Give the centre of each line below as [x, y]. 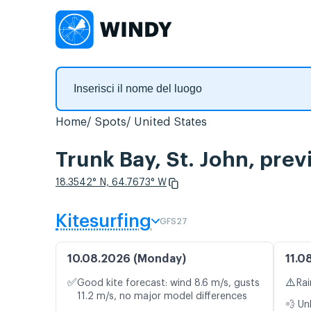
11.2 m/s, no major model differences [162, 297]
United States [170, 122]
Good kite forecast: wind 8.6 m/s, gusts [168, 284]
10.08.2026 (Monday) [127, 259]
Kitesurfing [103, 222]
